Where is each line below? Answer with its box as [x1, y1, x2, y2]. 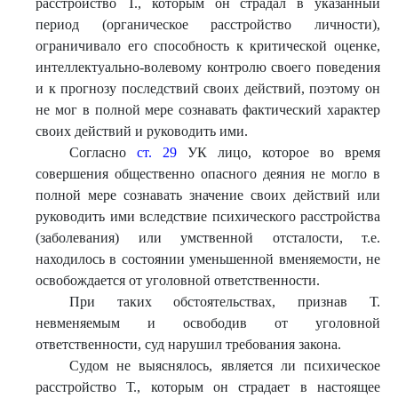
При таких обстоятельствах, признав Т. [68, 294, 380, 309]
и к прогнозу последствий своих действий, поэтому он [36, 81, 380, 96]
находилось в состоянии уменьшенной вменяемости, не [36, 251, 380, 267]
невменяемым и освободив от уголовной [36, 315, 380, 330]
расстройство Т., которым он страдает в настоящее [36, 379, 380, 394]
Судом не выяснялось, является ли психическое [68, 358, 380, 373]
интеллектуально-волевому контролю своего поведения [36, 60, 380, 75]
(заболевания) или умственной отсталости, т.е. [36, 230, 380, 245]
